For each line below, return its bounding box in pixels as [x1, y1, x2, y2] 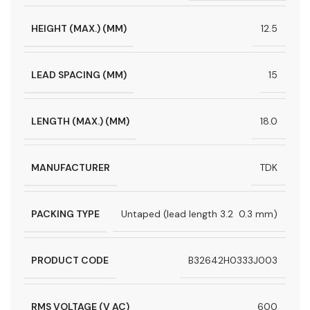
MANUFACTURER [31, 161, 110, 174]
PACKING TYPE [31, 207, 100, 220]
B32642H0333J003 [188, 254, 277, 267]
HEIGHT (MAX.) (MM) [31, 21, 127, 35]
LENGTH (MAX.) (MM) [31, 114, 129, 127]
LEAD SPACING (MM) [31, 68, 127, 81]
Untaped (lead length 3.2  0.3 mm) [121, 208, 277, 221]
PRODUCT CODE [31, 253, 109, 266]
